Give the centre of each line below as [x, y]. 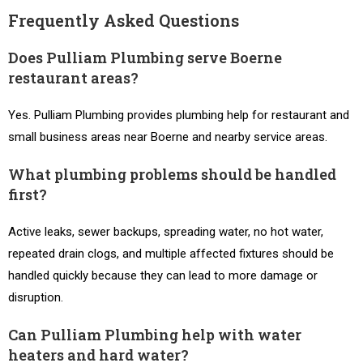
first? [28, 194]
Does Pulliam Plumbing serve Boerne [145, 58]
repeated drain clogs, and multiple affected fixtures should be [171, 254]
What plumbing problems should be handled [172, 174]
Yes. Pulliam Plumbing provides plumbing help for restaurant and [179, 115]
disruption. [36, 297]
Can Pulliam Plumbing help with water [155, 335]
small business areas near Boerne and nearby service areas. [168, 137]
